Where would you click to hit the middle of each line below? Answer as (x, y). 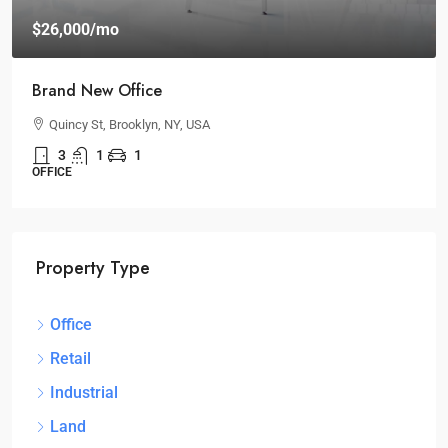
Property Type (93, 268)
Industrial (84, 392)
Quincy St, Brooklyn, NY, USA (129, 124)
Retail (70, 358)
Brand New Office (97, 90)
